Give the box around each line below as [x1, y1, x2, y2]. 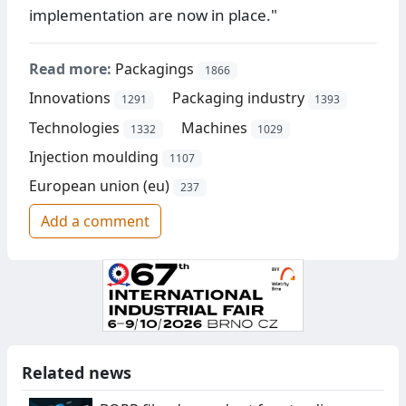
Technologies [29, 117, 120, 138]
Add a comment [41, 211, 150, 232]
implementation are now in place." [29, 5, 277, 26]
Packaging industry [171, 88, 304, 109]
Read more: [29, 59, 111, 80]
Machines [180, 117, 247, 138]
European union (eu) [29, 176, 169, 196]
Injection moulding [29, 146, 159, 167]
